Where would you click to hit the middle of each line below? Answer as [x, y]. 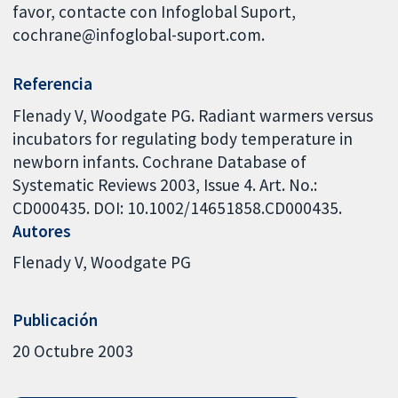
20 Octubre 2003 [73, 351]
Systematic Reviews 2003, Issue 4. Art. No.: [165, 184]
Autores [42, 231]
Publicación [56, 319]
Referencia [53, 84]
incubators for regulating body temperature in [183, 138]
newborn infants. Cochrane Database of [160, 161]
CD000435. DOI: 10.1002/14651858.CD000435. [178, 207]
